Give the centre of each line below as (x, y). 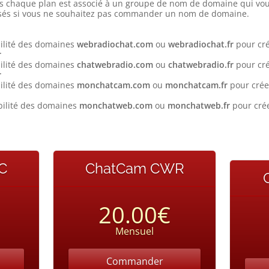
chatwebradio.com (115, 65)
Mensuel (134, 231)
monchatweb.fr (198, 105)
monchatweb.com (116, 105)
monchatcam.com (113, 85)
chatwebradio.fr (201, 65)
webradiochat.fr (201, 44)
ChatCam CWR (134, 168)
